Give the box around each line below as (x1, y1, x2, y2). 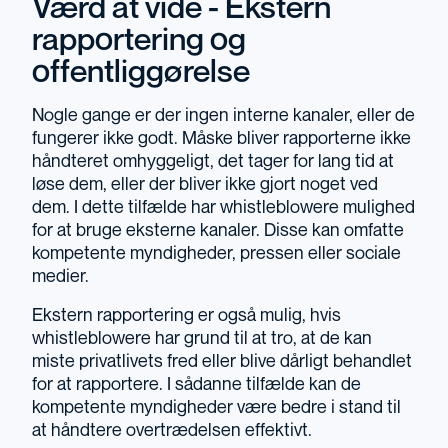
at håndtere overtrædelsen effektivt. (32, 421, 312, 441)
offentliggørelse (32, 55, 250, 90)
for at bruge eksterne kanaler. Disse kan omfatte (32, 221, 404, 241)
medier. (32, 267, 89, 287)
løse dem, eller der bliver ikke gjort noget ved (32, 175, 378, 195)
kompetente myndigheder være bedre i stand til (32, 398, 401, 418)
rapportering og (32, 23, 246, 58)
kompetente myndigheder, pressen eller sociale (32, 244, 401, 264)
